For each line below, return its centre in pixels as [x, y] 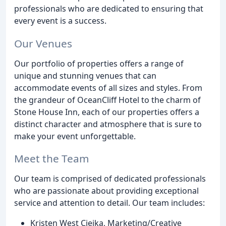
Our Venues [43, 43]
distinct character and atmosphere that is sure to [108, 124]
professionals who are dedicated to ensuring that [109, 8]
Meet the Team [51, 159]
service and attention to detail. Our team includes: [109, 203]
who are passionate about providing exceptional [106, 191]
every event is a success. [60, 20]
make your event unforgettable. [75, 136]
